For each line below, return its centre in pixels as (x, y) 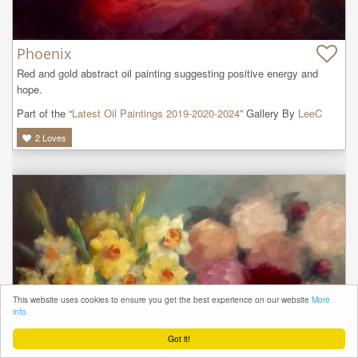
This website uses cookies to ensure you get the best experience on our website (162, 299)
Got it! (179, 338)
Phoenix (44, 54)
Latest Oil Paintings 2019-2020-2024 (156, 113)
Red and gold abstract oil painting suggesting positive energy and (167, 74)
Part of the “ (44, 113)
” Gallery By (269, 113)
